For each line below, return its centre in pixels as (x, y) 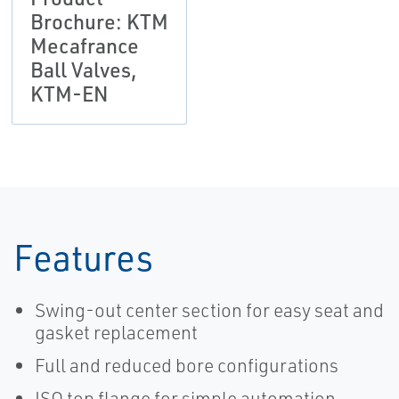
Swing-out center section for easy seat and (209, 310)
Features (83, 257)
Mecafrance (84, 45)
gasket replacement (116, 332)
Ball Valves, (83, 69)
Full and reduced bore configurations (187, 365)
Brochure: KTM (99, 21)
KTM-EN (69, 94)
